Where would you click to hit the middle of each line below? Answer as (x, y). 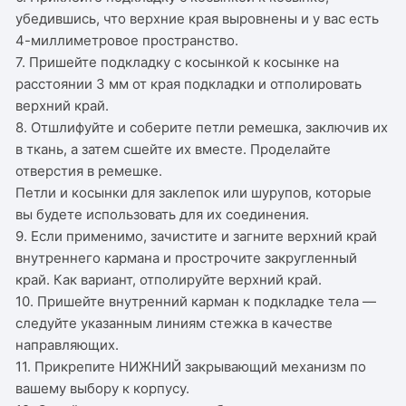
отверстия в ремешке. (89, 170)
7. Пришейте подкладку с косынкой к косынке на (178, 62)
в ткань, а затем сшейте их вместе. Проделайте (174, 149)
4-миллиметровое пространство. (127, 40)
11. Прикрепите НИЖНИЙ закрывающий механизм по (191, 366)
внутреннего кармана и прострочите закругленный (187, 257)
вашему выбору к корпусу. (103, 388)
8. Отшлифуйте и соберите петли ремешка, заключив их (202, 127)
